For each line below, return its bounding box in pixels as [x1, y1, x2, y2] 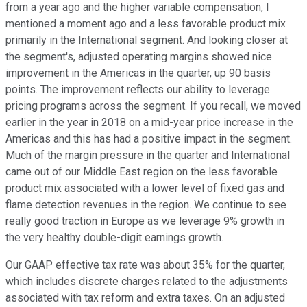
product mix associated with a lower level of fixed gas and [5, 182, 284, 195]
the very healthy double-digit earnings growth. [5, 231, 223, 245]
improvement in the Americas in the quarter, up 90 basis [5, 66, 271, 80]
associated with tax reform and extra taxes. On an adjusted [5, 291, 285, 305]
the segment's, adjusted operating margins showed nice [5, 50, 272, 64]
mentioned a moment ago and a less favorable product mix [5, 17, 286, 31]
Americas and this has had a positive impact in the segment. [5, 132, 292, 146]
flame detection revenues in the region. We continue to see [5, 198, 286, 212]
